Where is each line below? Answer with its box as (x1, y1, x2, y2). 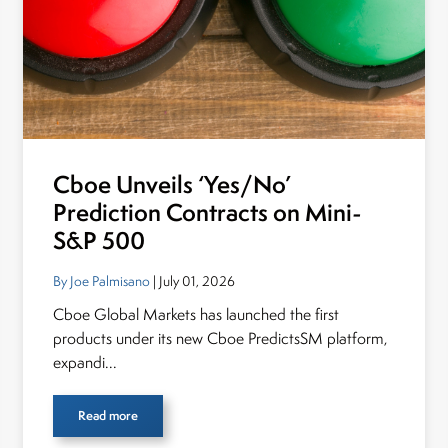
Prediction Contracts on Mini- (53, 196, 363, 229)
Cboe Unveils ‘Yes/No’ (53, 168, 292, 201)
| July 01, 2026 (150, 272, 236, 290)
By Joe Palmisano (53, 272, 151, 290)
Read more (78, 407, 139, 424)
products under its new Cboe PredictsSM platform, (53, 328, 389, 349)
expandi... (53, 352, 118, 373)
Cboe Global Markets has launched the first (53, 304, 340, 325)
